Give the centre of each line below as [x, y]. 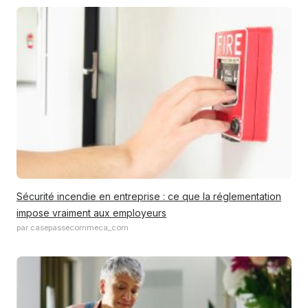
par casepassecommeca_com [73, 228]
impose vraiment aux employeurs [91, 213]
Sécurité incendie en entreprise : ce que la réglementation [149, 196]
